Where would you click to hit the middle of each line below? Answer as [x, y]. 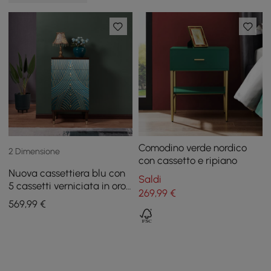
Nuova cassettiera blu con [67, 173]
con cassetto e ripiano [188, 161]
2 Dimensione [34, 152]
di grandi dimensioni [54, 198]
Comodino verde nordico [192, 148]
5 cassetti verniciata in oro [67, 185]
